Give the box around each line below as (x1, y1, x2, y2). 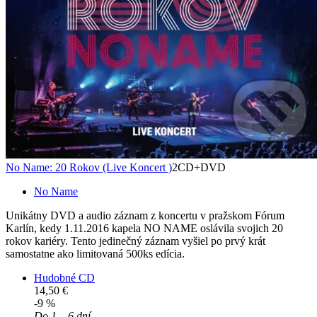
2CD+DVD (172, 161, 226, 174)
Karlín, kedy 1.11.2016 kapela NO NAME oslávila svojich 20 (6, 222, 283, 235)
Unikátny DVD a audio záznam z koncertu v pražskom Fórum (6, 209, 284, 222)
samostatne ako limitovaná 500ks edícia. (6, 248, 185, 260)
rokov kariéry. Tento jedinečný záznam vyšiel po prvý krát (6, 235, 265, 248)
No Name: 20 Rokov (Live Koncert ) (6, 161, 172, 174)
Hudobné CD (34, 272, 95, 284)
